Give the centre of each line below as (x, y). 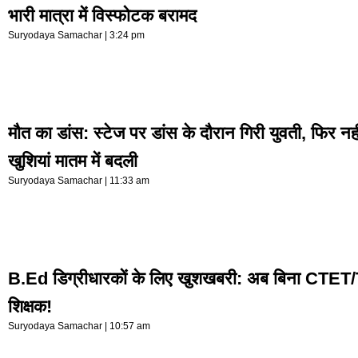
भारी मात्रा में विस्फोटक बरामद (102, 16)
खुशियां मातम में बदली (73, 161)
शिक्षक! (30, 306)
